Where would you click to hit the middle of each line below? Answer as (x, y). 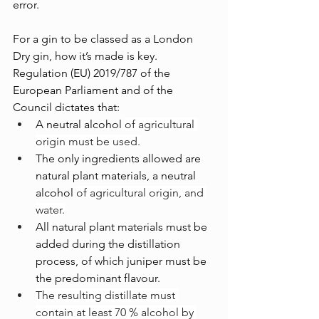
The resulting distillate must (107, 296)
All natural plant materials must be (123, 227)
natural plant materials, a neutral (117, 176)
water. (50, 210)
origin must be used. (88, 142)
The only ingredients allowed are (120, 159)
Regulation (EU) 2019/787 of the (93, 73)
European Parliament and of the (94, 90)
